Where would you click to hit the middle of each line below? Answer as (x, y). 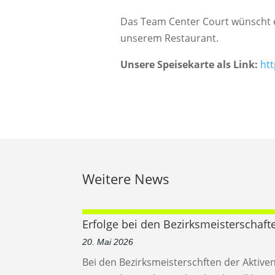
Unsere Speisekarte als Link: (190, 64)
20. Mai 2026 (108, 242)
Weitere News (126, 178)
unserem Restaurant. (169, 38)
